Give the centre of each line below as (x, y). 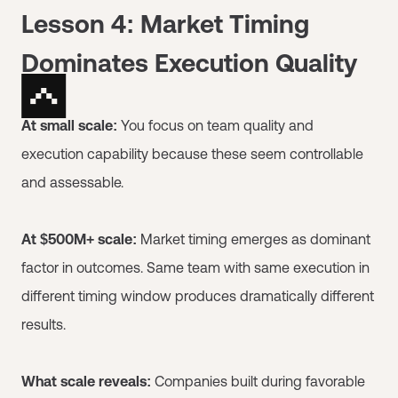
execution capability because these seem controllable (192, 153)
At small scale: (69, 125)
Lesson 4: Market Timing (165, 24)
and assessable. (72, 182)
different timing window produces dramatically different (198, 295)
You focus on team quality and (215, 125)
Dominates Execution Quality (189, 63)
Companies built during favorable (258, 381)
